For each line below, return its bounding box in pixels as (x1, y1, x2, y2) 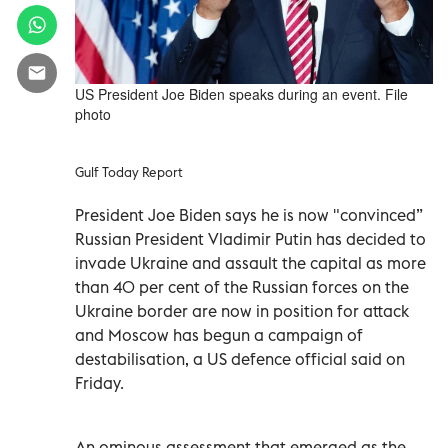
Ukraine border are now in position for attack (75, 300, 409, 321)
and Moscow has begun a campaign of (75, 324, 363, 345)
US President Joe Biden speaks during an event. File (75, 83, 408, 104)
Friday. (75, 372, 124, 393)
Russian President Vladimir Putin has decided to (75, 228, 426, 249)
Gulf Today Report (75, 163, 183, 180)
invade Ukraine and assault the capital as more (75, 252, 426, 273)
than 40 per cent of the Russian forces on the (75, 276, 409, 297)
